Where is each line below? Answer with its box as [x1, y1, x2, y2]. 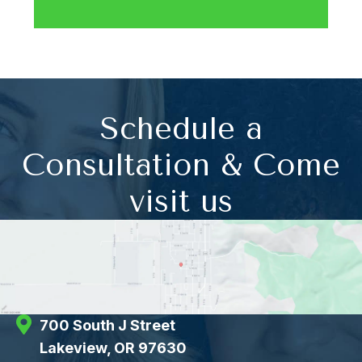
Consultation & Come [22, 147, 340, 184]
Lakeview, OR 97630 [40, 339, 187, 356]
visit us [129, 183, 233, 221]
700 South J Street [40, 316, 175, 334]
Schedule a [99, 111, 263, 148]
